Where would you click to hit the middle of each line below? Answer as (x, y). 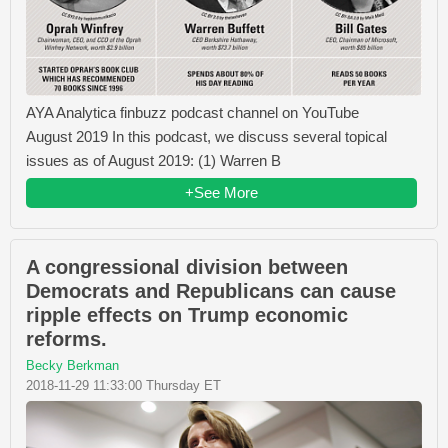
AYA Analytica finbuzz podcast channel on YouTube (192, 113)
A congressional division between (187, 267)
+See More (221, 193)
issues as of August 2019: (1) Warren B (153, 161)
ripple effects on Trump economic (187, 315)
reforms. (66, 339)
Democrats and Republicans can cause (211, 291)
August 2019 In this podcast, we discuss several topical (206, 137)
